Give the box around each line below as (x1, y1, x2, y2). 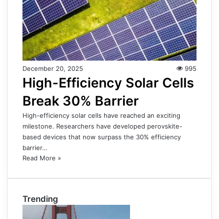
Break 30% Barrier (22, 93, 139, 109)
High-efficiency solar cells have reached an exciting (22, 111, 180, 120)
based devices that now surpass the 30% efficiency (22, 133, 181, 141)
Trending (22, 194, 58, 204)
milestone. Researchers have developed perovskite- (22, 122, 182, 131)
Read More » (22, 154, 61, 162)
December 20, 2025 (22, 65, 83, 73)
